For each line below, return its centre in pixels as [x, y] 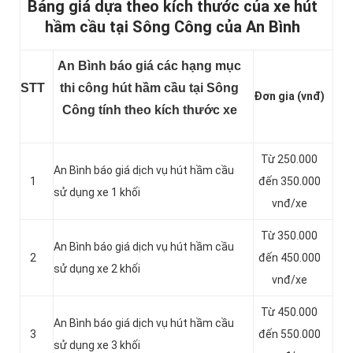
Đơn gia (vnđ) [289, 97]
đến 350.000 [289, 182]
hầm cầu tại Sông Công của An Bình [173, 27]
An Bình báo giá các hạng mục [149, 66]
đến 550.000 [289, 334]
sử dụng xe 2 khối [97, 269]
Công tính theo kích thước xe [149, 110]
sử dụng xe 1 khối [97, 193]
